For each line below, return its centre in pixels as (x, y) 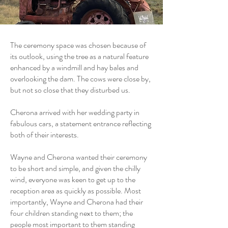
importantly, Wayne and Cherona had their (77, 202)
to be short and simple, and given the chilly (75, 168)
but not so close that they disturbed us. (70, 90)
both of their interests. (45, 135)
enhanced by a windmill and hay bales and (74, 67)
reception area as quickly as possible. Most (76, 191)
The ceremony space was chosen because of (78, 45)
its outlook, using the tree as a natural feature (79, 56)
